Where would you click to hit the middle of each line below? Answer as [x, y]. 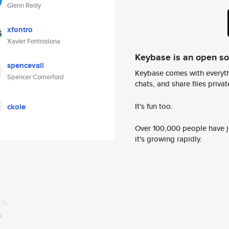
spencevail [26, 65]
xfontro [20, 30]
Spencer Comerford [36, 77]
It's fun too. [154, 106]
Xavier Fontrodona [34, 41]
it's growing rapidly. [168, 139]
